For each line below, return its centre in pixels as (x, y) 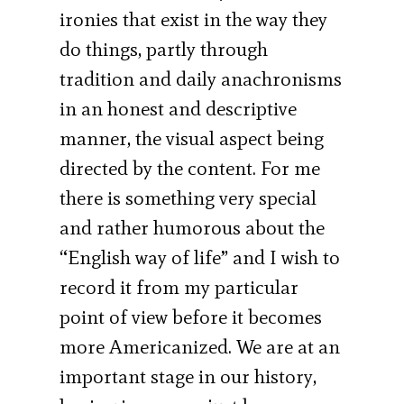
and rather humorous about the (193, 227)
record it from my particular (179, 287)
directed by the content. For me (190, 168)
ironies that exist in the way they (194, 19)
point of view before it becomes (191, 317)
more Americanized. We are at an (200, 346)
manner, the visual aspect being (192, 138)
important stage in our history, (188, 376)
